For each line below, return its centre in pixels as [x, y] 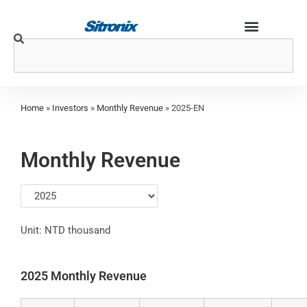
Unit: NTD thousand [65, 230]
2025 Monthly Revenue [84, 275]
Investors [70, 108]
